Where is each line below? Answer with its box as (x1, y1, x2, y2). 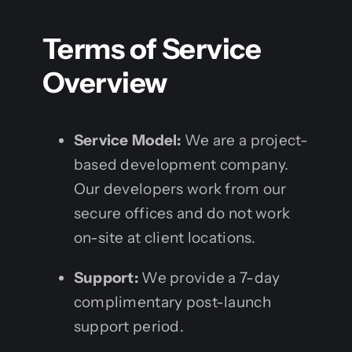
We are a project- (181, 130, 308, 149)
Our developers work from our (73, 179, 287, 198)
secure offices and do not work (73, 203, 291, 222)
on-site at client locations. (73, 228, 256, 247)
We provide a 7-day (138, 268, 280, 287)
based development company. (73, 155, 289, 174)
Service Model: (73, 130, 181, 149)
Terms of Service (42, 31, 262, 66)
